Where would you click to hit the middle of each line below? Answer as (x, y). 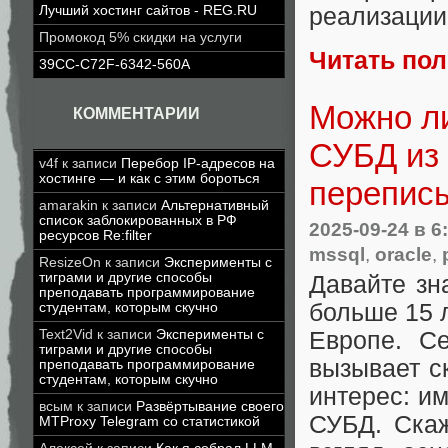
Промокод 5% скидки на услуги (140, 37)
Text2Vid (66, 334)
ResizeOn (70, 262)
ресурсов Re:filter (95, 235)
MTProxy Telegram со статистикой (149, 421)
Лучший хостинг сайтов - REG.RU (148, 10)
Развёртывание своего (210, 406)
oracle (403, 253)
